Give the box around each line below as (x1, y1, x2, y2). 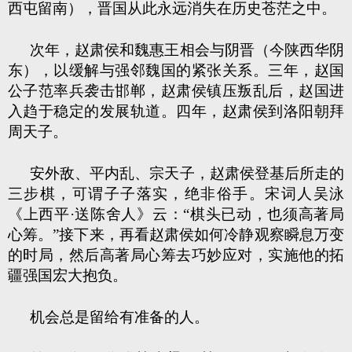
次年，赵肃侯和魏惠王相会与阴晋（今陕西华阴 (30, 42, 344, 58)
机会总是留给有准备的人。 (30, 309, 209, 325)
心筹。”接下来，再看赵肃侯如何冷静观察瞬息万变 (8, 226, 344, 243)
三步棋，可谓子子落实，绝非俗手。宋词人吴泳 (8, 185, 344, 202)
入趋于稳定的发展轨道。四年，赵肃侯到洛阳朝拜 (8, 103, 344, 119)
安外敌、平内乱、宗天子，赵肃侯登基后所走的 (30, 165, 344, 181)
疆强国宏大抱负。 (8, 267, 127, 284)
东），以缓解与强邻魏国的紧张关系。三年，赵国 (8, 62, 344, 79)
